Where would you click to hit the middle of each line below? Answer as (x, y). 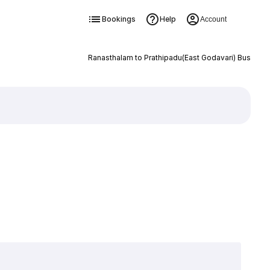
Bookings (118, 19)
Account (213, 19)
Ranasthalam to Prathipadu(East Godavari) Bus (169, 58)
